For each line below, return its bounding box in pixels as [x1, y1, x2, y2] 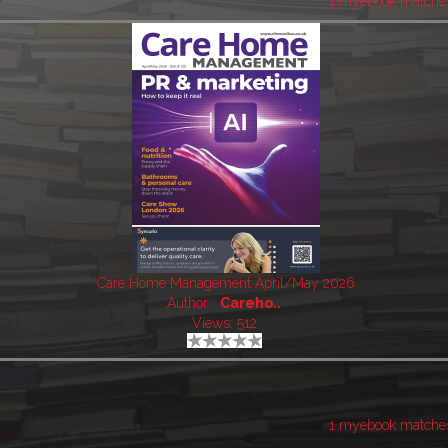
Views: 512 [191, 315, 257, 332]
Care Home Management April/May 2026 [97, 275, 356, 292]
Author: [167, 295, 216, 312]
